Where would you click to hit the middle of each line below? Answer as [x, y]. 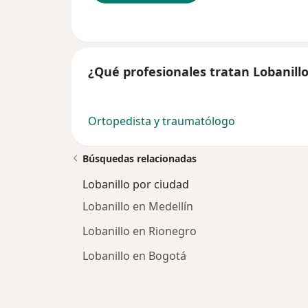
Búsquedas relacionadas [140, 159]
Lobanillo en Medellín [138, 207]
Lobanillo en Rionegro [140, 231]
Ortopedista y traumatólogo [162, 121]
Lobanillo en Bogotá [134, 256]
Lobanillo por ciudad [136, 185]
